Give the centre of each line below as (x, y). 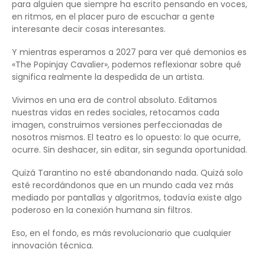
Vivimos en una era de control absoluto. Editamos (114, 100)
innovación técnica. (53, 245)
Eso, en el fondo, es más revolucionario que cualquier (122, 233)
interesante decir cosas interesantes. (89, 29)
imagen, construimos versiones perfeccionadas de (117, 125)
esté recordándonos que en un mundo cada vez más (123, 185)
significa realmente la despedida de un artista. (108, 77)
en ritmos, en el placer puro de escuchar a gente (113, 16)
